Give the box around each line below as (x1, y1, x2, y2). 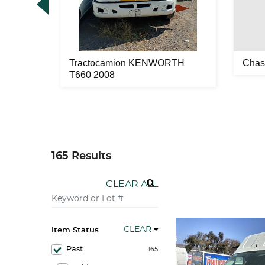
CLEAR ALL (106, 179, 158, 189)
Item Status (51, 227, 99, 234)
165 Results (51, 151, 111, 161)
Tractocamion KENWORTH (69, 58, 185, 68)
